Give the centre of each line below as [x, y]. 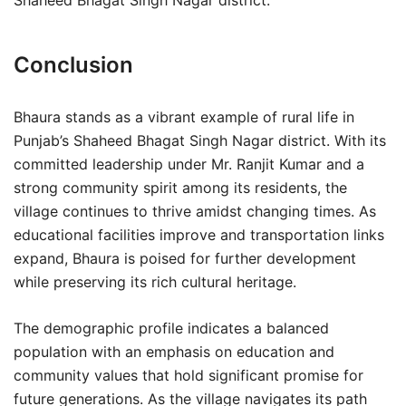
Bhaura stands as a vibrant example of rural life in [184, 117]
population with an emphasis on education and [174, 352]
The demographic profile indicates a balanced [171, 328]
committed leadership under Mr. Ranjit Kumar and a [189, 164]
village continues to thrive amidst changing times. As [195, 211]
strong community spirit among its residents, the [180, 188]
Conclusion [73, 65]
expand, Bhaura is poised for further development [185, 258]
